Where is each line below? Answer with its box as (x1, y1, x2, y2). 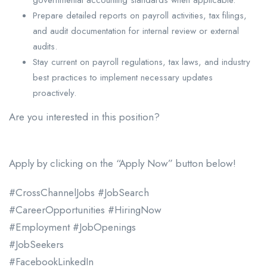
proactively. (33, 86, 76, 100)
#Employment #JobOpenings (9, 219, 136, 234)
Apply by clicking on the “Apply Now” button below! (9, 156, 236, 170)
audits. (33, 39, 57, 53)
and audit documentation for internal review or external (33, 24, 239, 38)
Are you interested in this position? (9, 109, 160, 124)
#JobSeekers (9, 237, 64, 252)
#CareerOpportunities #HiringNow (9, 202, 162, 217)
